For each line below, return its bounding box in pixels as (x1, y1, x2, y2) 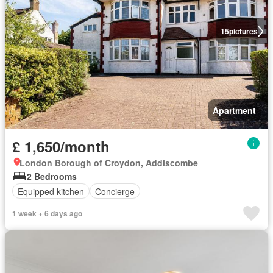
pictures (229, 26, 258, 37)
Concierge (95, 185, 135, 197)
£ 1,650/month (12, 136, 110, 157)
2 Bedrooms (27, 170, 77, 182)
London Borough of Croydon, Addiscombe (19, 157, 198, 169)
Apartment (213, 104, 256, 116)
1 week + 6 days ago (12, 208, 82, 219)
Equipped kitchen (18, 185, 84, 197)
